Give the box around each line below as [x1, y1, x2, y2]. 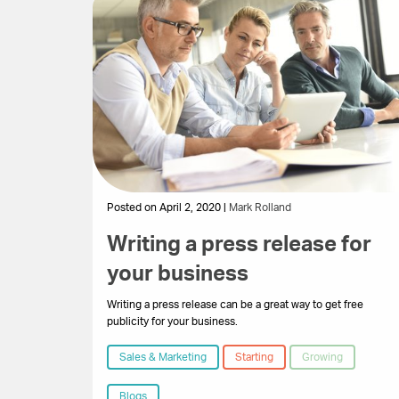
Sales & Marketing [119, 352, 207, 363]
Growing [302, 352, 343, 363]
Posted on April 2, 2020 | [107, 202, 229, 214]
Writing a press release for [107, 234, 371, 256]
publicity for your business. [107, 316, 238, 328]
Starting [235, 352, 273, 363]
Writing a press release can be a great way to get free [107, 299, 363, 311]
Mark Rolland [229, 202, 291, 214]
